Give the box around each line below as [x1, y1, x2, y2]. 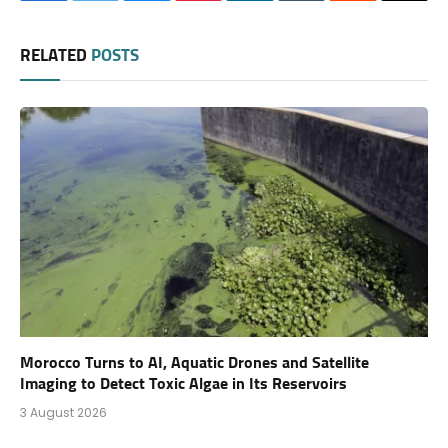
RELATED [20, 48, 91, 66]
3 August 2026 [20, 403, 107, 421]
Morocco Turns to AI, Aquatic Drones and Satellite [20, 354, 369, 371]
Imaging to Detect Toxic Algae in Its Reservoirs [20, 375, 347, 392]
